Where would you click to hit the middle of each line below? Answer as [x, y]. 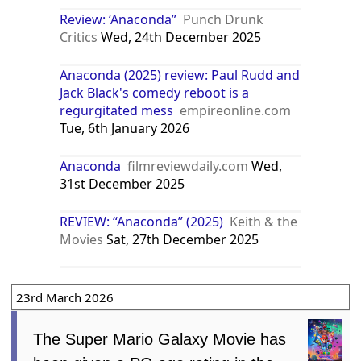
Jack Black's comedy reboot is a [155, 93]
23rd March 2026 [65, 298]
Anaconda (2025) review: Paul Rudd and [180, 75]
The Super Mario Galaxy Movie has [160, 340]
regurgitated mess [117, 111]
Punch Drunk [224, 20]
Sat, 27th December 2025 [181, 240]
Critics [79, 37]
